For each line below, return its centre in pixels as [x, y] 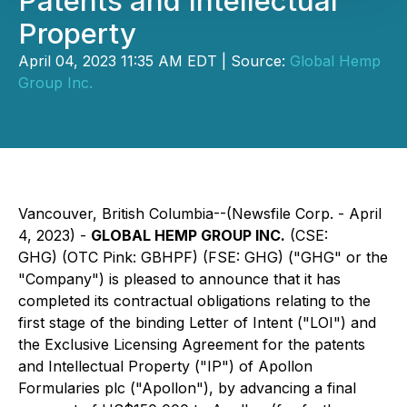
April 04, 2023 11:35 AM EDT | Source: [154, 61]
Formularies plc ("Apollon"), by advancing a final [187, 388]
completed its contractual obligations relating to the [194, 301]
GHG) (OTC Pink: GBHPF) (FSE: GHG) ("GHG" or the [203, 257]
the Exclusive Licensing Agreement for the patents [192, 344]
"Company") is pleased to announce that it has [179, 279]
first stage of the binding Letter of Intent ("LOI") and [197, 323]
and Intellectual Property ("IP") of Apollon [165, 366]
